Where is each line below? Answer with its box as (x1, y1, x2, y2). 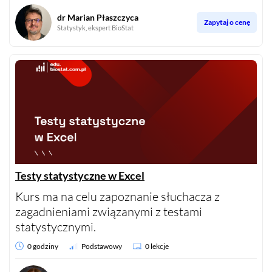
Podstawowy (81, 241, 122, 251)
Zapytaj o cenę (203, 18, 250, 27)
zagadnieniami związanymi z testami (15, 203, 202, 219)
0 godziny (27, 241, 58, 251)
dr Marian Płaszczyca (57, 12, 138, 23)
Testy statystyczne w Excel (15, 168, 144, 182)
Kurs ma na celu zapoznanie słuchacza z (15, 188, 220, 204)
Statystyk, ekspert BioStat (57, 24, 134, 32)
